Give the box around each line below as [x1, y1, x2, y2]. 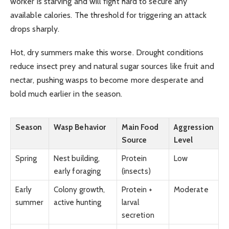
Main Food [122, 122, 158, 132]
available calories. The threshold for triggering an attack [10, 10, 207, 20]
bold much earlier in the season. [10, 88, 123, 99]
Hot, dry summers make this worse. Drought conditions [10, 47, 204, 57]
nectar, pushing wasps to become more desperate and [10, 75, 203, 85]
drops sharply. [10, 24, 60, 34]
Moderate [174, 184, 209, 194]
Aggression [174, 122, 214, 132]
